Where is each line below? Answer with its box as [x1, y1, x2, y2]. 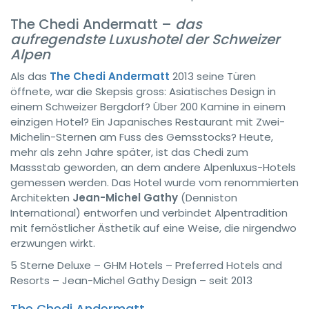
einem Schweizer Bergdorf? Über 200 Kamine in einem [10, 99, 286, 114]
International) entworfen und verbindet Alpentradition [10, 206, 288, 220]
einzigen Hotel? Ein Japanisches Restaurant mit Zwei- [10, 114, 285, 129]
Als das [10, 69, 50, 83]
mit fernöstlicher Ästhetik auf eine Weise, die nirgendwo [10, 221, 297, 235]
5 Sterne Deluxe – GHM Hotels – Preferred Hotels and [10, 258, 282, 272]
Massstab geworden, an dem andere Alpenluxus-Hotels [10, 160, 296, 175]
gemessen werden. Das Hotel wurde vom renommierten [10, 175, 299, 190]
